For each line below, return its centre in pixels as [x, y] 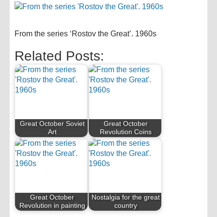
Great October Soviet [52, 124]
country [126, 206]
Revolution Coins [126, 132]
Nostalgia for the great [126, 197]
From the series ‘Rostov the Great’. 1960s [85, 34]
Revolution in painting [52, 206]
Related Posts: [59, 56]
